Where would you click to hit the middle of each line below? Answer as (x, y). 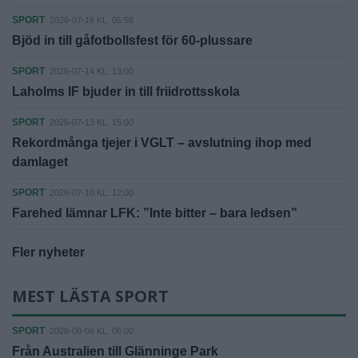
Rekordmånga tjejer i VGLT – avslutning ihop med (162, 142)
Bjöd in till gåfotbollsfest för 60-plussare (132, 40)
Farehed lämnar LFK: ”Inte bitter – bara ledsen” (155, 213)
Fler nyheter (48, 252)
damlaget (40, 161)
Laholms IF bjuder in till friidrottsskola (126, 91)
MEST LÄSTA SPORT (90, 296)
